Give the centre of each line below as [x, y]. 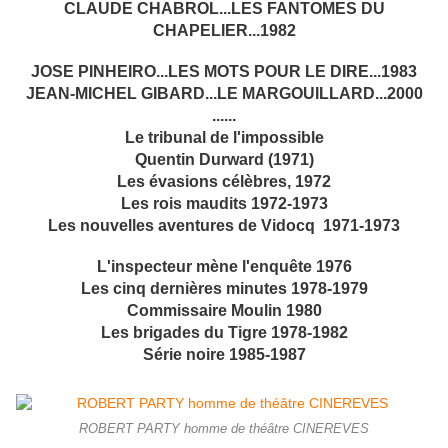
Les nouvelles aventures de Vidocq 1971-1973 [224, 226]
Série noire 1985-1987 [224, 355]
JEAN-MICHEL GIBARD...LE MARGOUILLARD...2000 [224, 94]
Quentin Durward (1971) [224, 160]
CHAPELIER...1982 [224, 31]
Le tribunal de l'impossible [224, 138]
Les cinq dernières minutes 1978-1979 [224, 289]
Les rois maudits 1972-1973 [224, 204]
